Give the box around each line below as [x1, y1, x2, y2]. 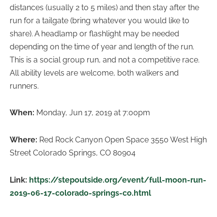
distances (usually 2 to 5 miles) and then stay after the [10, 2, 199, 12]
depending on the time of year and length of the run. [10, 42, 194, 51]
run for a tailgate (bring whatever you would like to [10, 15, 189, 25]
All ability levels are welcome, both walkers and [10, 68, 179, 77]
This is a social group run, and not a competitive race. [10, 55, 200, 64]
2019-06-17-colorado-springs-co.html [10, 188, 151, 198]
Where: [10, 135, 39, 145]
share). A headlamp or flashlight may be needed [10, 29, 179, 38]
